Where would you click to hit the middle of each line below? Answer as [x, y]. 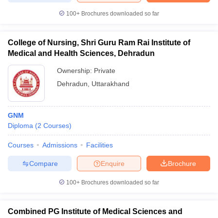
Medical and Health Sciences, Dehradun [81, 53]
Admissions [60, 145]
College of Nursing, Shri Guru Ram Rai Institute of [99, 43]
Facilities [100, 145]
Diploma [20, 126]
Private [105, 71]
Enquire [113, 163]
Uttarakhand [110, 84]
